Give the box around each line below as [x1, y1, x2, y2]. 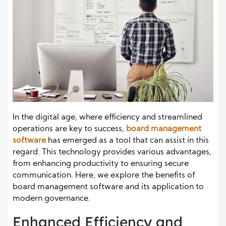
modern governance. [13, 195, 90, 203]
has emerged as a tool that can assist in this [46, 137, 209, 145]
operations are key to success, [13, 125, 126, 134]
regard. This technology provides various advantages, [13, 148, 211, 157]
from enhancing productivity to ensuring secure [13, 160, 189, 168]
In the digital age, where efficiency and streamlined [13, 114, 202, 122]
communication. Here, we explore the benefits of [13, 172, 195, 180]
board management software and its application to [13, 183, 204, 192]
